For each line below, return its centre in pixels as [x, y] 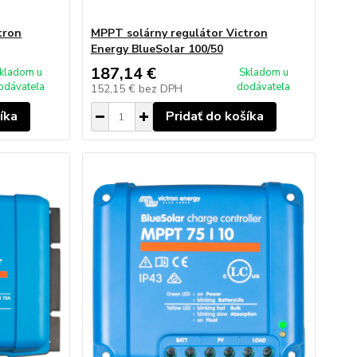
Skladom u [263, 73]
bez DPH [160, 89]
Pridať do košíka [214, 116]
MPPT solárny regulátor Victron [179, 33]
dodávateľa [264, 87]
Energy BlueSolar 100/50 [157, 49]
